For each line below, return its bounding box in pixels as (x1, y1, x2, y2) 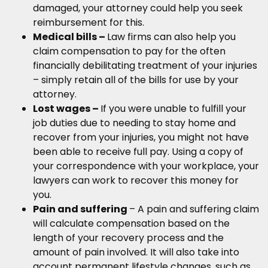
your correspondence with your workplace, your (33, 159, 259, 173)
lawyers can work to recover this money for (33, 173, 239, 188)
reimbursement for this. (33, 16, 144, 30)
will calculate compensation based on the (33, 217, 230, 231)
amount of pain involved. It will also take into (33, 245, 239, 260)
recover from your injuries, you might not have (33, 130, 249, 145)
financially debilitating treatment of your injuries (33, 59, 257, 73)
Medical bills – (33, 30, 107, 44)
